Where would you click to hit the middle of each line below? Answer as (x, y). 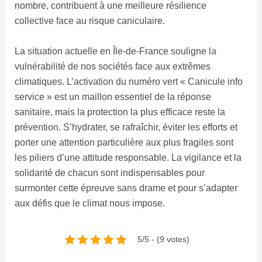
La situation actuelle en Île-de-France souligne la (115, 51)
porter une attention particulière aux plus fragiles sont (124, 142)
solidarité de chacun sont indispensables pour (109, 173)
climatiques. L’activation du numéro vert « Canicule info (128, 81)
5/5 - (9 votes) (163, 239)
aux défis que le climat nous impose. (89, 203)
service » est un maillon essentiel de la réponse (113, 96)
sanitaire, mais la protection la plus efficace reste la (120, 112)
